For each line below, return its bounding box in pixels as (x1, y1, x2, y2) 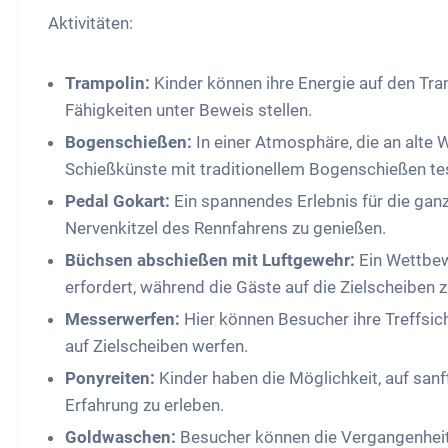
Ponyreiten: (65, 368, 156, 389)
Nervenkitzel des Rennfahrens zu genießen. (65, 218, 387, 239)
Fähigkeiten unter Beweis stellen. (65, 100, 313, 121)
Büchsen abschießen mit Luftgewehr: (65, 250, 356, 271)
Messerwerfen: (65, 309, 181, 330)
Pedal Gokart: (65, 191, 171, 212)
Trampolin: (65, 73, 151, 94)
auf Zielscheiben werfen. (65, 336, 249, 357)
